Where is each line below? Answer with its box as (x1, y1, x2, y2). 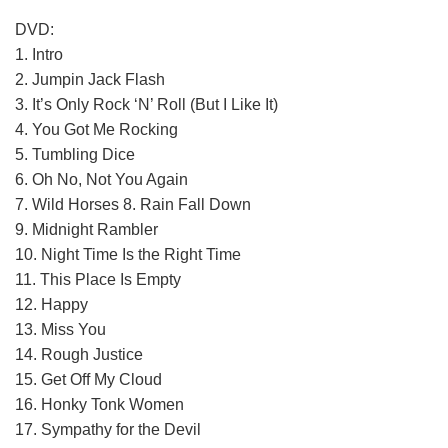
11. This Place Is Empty (15, 270, 181, 288)
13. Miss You (15, 320, 106, 338)
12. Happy (15, 295, 88, 313)
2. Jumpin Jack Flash (15, 70, 165, 88)
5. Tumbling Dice (15, 145, 135, 163)
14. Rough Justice (15, 345, 143, 363)
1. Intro (15, 45, 63, 63)
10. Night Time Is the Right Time (15, 245, 241, 263)
